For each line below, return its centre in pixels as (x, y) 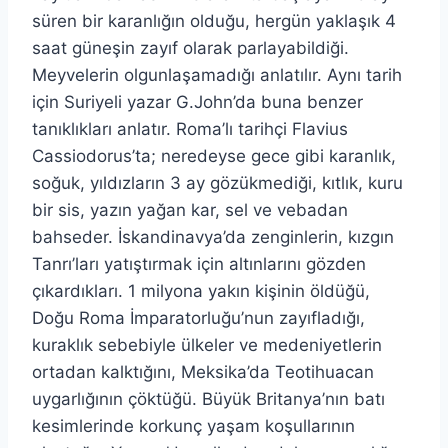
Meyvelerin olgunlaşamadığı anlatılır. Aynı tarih (217, 74)
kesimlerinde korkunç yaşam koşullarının (193, 425)
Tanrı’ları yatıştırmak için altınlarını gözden (199, 263)
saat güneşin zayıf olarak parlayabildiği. (190, 47)
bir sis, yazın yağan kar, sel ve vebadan (192, 209)
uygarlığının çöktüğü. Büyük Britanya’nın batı (208, 398)
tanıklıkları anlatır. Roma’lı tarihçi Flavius (190, 128)
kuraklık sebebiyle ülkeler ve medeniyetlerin (207, 344)
